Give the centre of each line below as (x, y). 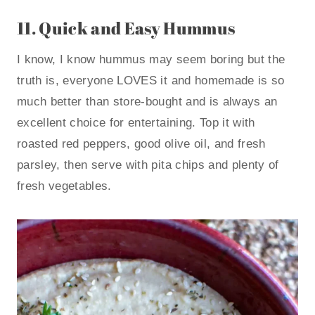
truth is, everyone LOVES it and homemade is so (151, 81)
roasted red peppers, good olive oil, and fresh (141, 144)
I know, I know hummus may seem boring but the (151, 60)
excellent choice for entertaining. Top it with (136, 123)
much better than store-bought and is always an (147, 102)
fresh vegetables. (64, 186)
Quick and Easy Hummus (137, 28)
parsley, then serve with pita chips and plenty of (148, 165)
